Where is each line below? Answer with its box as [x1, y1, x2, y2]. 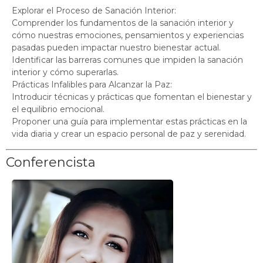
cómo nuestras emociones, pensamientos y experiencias [12, 29, 244, 41]
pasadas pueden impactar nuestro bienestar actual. [12, 42, 221, 53]
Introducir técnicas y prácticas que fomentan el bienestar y [12, 91, 252, 102]
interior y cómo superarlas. [12, 66, 119, 77]
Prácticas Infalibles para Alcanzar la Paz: [12, 79, 172, 90]
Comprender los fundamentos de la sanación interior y [12, 17, 234, 28]
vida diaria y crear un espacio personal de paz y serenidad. [12, 128, 246, 139]
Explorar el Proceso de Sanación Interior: [12, 5, 176, 16]
